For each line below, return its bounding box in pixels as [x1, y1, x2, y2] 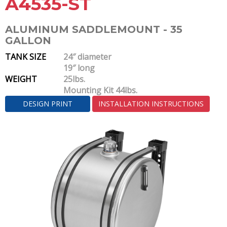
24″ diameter [63, 51, 111, 62]
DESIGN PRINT [23, 99, 72, 108]
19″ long [63, 62, 95, 73]
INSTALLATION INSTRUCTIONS [98, 99, 204, 108]
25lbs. [63, 73, 85, 85]
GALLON [5, 34, 51, 47]
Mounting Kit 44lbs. [63, 85, 137, 96]
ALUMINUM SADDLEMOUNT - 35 [5, 23, 182, 35]
